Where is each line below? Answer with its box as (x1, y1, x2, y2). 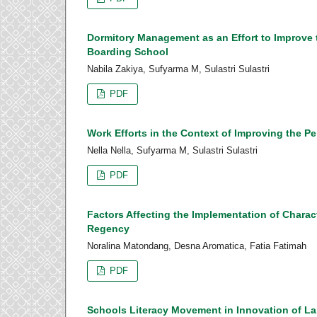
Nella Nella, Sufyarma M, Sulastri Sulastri (87, 145, 258, 156)
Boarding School (87, 46, 168, 58)
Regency (87, 223, 129, 235)
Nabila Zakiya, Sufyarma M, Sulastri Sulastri (87, 64, 270, 75)
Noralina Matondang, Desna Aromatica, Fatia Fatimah (87, 241, 306, 252)
